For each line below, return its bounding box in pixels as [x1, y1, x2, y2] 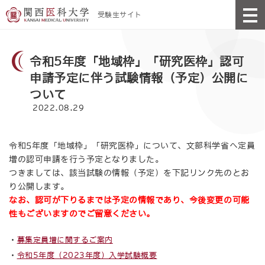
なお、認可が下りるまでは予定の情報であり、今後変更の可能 [9, 196, 250, 204]
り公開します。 [9, 182, 69, 190]
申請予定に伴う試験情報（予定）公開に [30, 72, 248, 84]
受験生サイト [97, 11, 142, 18]
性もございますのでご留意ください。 [9, 209, 155, 218]
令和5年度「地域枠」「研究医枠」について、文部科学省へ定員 [9, 141, 256, 150]
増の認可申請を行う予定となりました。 [9, 155, 164, 163]
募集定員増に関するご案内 [17, 236, 113, 244]
